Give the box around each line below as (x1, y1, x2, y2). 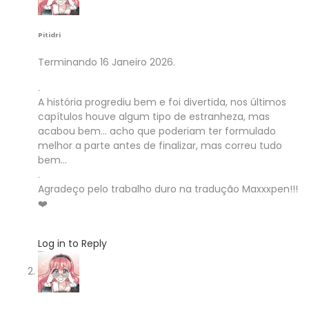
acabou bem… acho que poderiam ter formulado (38, 123, 276, 138)
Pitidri (38, 30, 61, 39)
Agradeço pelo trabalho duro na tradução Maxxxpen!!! (38, 181, 298, 196)
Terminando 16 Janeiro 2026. (38, 54, 175, 69)
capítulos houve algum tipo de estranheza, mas (38, 109, 270, 123)
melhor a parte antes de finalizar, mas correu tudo (38, 138, 282, 152)
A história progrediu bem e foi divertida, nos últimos (38, 94, 286, 109)
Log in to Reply (38, 236, 107, 250)
